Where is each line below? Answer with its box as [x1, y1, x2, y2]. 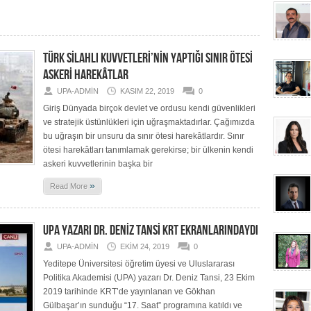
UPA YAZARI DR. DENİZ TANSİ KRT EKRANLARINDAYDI [43, 222, 258, 239]
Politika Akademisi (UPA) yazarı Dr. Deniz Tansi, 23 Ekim [43, 273, 255, 283]
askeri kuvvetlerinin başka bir [43, 159, 153, 169]
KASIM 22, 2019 [120, 87, 174, 95]
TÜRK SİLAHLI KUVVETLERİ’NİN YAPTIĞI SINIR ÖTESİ [43, 50, 253, 67]
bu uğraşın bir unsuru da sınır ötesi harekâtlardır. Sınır [43, 131, 244, 141]
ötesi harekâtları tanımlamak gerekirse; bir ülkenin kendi [43, 145, 253, 155]
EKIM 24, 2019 [120, 242, 169, 251]
